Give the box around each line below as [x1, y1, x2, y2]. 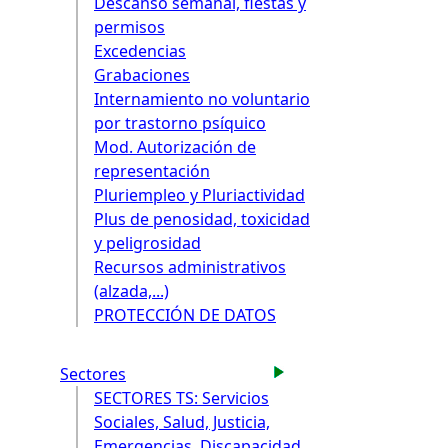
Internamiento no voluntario [94, 88, 310, 111]
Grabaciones [94, 64, 190, 87]
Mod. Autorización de [94, 136, 256, 159]
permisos [94, 16, 165, 39]
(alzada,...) [94, 280, 169, 303]
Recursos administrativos [94, 256, 286, 279]
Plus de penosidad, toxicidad [94, 208, 310, 231]
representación [94, 160, 210, 183]
